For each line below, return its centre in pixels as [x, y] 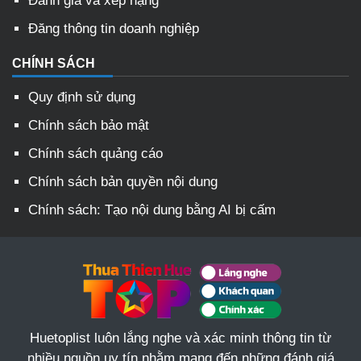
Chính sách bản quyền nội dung [123, 182]
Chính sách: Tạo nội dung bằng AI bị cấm [152, 210]
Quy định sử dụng [82, 98]
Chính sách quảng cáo [95, 154]
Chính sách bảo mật [89, 126]
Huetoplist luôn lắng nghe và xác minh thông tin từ [180, 338]
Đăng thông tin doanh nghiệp [114, 29]
